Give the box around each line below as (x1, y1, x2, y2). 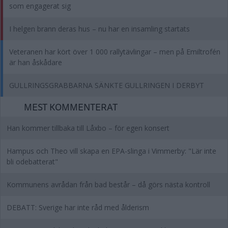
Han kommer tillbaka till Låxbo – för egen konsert (7, 123, 169, 133)
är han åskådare (9, 58, 62, 67)
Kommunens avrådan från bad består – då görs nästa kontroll (7, 180, 210, 189)
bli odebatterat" (7, 157, 58, 166)
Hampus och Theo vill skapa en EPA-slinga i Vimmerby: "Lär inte (7, 146, 216, 156)
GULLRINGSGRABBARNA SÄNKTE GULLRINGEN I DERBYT (9, 80, 204, 90)
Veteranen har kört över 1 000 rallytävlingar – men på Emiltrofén (9, 47, 220, 56)
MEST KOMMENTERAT (24, 99, 118, 114)
